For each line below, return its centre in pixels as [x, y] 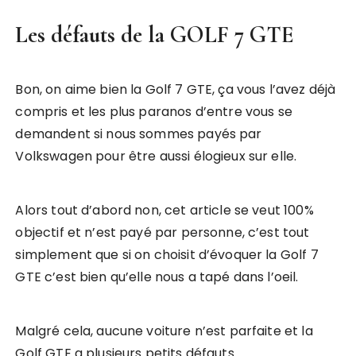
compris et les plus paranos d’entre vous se [154, 112]
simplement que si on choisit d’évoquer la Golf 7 [167, 255]
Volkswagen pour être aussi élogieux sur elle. [156, 157]
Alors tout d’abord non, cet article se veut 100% [164, 211]
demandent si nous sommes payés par [139, 134]
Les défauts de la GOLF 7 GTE [155, 35]
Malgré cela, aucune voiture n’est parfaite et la [164, 331]
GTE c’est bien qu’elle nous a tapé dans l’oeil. [157, 277]
